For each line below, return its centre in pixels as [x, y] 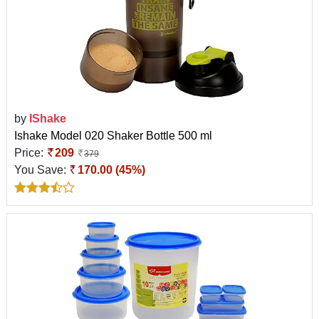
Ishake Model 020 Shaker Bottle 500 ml [113, 135]
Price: [30, 152]
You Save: [42, 169]
